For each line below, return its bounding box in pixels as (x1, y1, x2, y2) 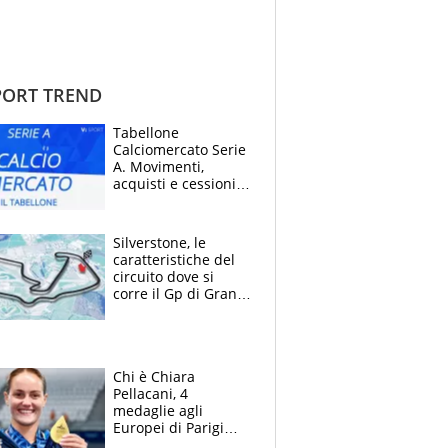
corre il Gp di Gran (113, 283, 237, 303)
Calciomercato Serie (113, 139, 246, 159)
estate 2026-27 (113, 190, 211, 210)
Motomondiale (113, 317, 210, 337)
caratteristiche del (113, 249, 235, 269)
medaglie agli (113, 400, 203, 420)
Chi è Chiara (113, 366, 195, 386)
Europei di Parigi (113, 417, 224, 437)
